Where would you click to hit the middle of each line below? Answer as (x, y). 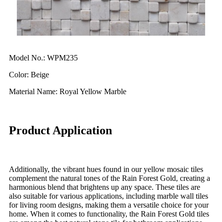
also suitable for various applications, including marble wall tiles (109, 196)
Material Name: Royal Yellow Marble (68, 92)
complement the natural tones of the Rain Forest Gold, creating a (110, 178)
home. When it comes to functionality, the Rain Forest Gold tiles (109, 214)
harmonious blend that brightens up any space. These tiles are (105, 187)
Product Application (60, 131)
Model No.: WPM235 (43, 58)
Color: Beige (29, 75)
